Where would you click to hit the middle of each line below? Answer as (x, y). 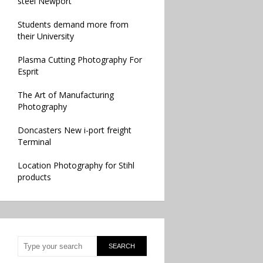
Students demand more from (73, 24)
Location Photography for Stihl (76, 165)
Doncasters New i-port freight (75, 130)
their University (46, 36)
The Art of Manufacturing (66, 95)
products (34, 177)
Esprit (28, 71)
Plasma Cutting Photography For (80, 60)
